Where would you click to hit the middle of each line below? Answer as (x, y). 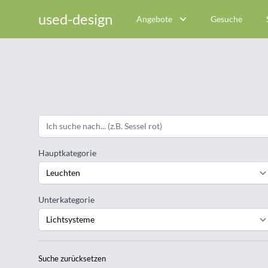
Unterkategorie (66, 200)
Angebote (154, 19)
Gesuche (226, 19)
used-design (75, 19)
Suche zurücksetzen (72, 258)
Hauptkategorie (67, 153)
